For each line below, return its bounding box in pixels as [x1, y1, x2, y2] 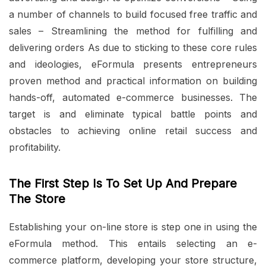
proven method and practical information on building [9, 75, 257, 87]
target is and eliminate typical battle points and [9, 108, 257, 121]
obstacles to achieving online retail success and [9, 125, 257, 137]
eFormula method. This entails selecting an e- [9, 237, 257, 250]
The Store [9, 192, 65, 207]
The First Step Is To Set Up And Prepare [9, 176, 237, 191]
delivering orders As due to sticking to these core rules [9, 42, 257, 54]
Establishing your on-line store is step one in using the [9, 221, 257, 233]
